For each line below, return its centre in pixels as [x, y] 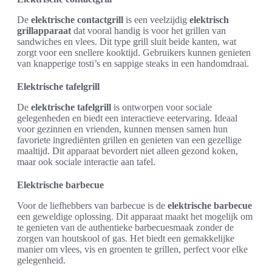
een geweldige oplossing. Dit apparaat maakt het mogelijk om [135, 216]
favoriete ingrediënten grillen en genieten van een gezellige [129, 140]
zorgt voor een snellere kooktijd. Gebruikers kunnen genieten [134, 53]
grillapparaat [44, 31]
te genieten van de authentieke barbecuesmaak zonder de [125, 227]
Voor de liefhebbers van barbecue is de [92, 206]
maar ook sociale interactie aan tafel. [86, 162]
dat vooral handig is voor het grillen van [148, 31]
